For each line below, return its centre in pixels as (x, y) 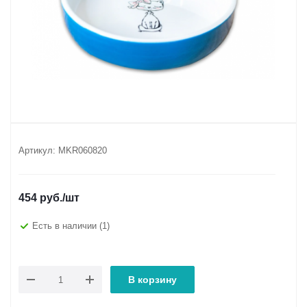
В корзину (152, 280)
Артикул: (37, 150)
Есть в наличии (66, 225)
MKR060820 (83, 150)
